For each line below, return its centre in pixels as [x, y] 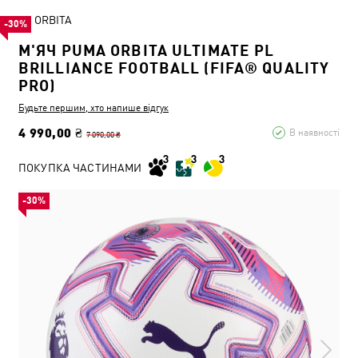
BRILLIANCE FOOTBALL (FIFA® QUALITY [174, 68]
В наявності [314, 133]
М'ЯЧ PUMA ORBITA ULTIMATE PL [147, 50]
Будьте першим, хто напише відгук [93, 108]
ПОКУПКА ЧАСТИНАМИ [80, 167]
